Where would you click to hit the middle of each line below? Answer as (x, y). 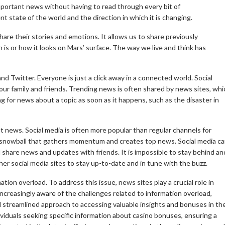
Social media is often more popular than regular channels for (118, 130)
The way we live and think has (159, 47)
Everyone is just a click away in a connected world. (115, 77)
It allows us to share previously (149, 36)
